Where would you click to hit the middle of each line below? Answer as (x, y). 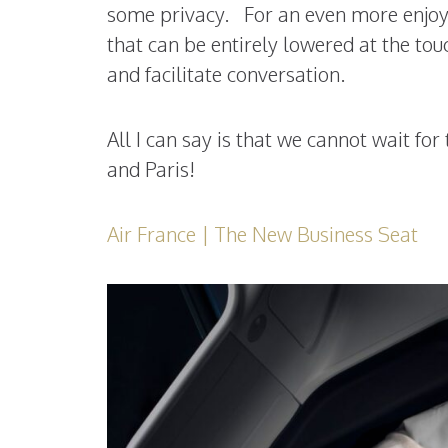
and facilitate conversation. (226, 74)
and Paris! (151, 169)
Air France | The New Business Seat (262, 234)
